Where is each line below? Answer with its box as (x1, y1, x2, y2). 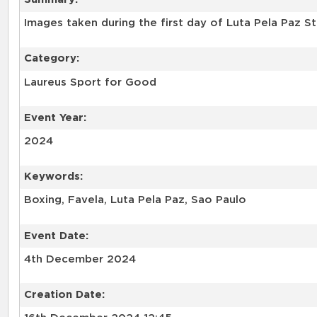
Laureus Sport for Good (23, 76, 156, 88)
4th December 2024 (23, 253, 136, 265)
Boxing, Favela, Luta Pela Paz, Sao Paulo (23, 195, 246, 206)
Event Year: (23, 112, 86, 123)
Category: (23, 53, 79, 64)
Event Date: (23, 230, 88, 241)
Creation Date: (23, 289, 105, 300)
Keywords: (23, 171, 83, 183)
